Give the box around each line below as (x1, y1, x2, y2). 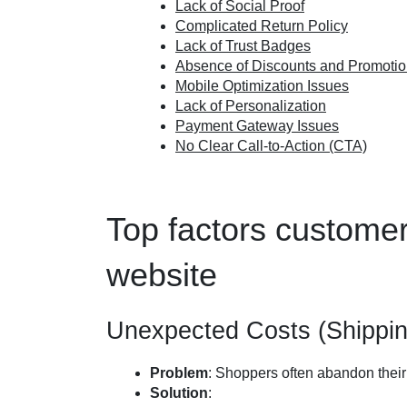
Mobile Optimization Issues (175, 78, 349, 94)
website (106, 256, 217, 293)
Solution (150, 385, 208, 401)
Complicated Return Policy (175, 18, 348, 34)
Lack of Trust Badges (175, 38, 311, 54)
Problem (150, 365, 208, 381)
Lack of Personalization (175, 98, 326, 114)
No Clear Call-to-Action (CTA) (175, 138, 367, 154)
